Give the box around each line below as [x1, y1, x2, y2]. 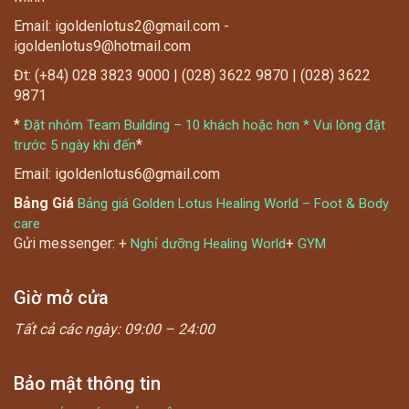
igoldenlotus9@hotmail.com [14, 37, 191, 55]
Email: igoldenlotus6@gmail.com [14, 164, 220, 183]
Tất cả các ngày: [14, 320, 124, 338]
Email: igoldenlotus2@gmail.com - [14, 16, 229, 35]
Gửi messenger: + [14, 234, 131, 252]
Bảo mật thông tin [14, 372, 161, 394]
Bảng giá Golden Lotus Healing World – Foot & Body [78, 194, 389, 212]
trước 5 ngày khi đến [14, 136, 136, 153]
